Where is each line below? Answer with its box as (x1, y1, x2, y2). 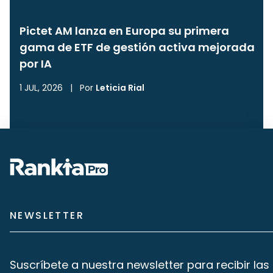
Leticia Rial (96, 82, 144, 94)
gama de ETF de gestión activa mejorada (19, 40, 255, 55)
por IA (19, 56, 52, 71)
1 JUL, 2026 (19, 82, 63, 94)
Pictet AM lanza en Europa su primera (19, 23, 229, 38)
